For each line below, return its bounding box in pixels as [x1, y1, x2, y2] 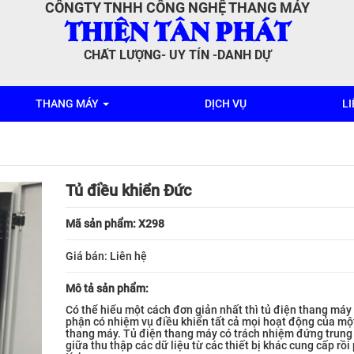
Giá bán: [65, 249, 110, 262]
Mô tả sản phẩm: [65, 281, 149, 295]
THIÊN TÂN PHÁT [64, 12, 290, 47]
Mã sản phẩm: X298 [65, 217, 164, 230]
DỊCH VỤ [205, 96, 247, 110]
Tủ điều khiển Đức [65, 180, 191, 200]
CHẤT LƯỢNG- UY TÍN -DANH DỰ [83, 47, 271, 62]
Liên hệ [109, 249, 147, 262]
